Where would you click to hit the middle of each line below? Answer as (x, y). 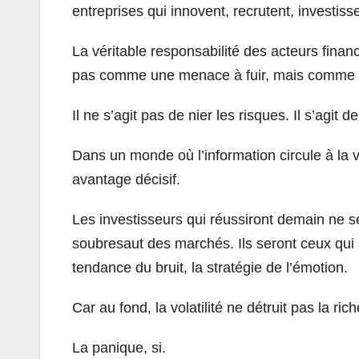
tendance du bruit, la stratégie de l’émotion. (210, 267)
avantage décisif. (126, 179)
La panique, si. (119, 347)
